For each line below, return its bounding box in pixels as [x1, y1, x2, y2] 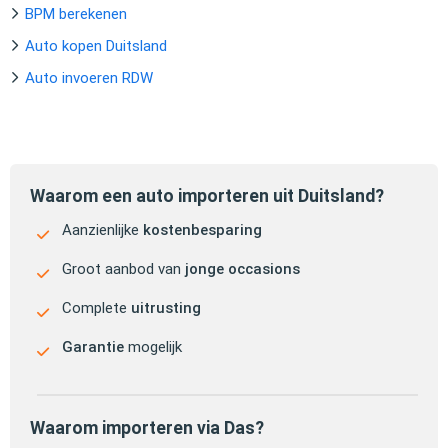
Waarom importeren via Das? [30, 417, 264, 438]
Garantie [62, 337, 124, 356]
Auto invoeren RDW [25, 68, 153, 87]
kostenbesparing [143, 220, 262, 239]
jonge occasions [185, 259, 300, 278]
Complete [62, 298, 131, 317]
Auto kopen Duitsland [25, 36, 167, 55]
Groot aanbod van [62, 259, 185, 278]
